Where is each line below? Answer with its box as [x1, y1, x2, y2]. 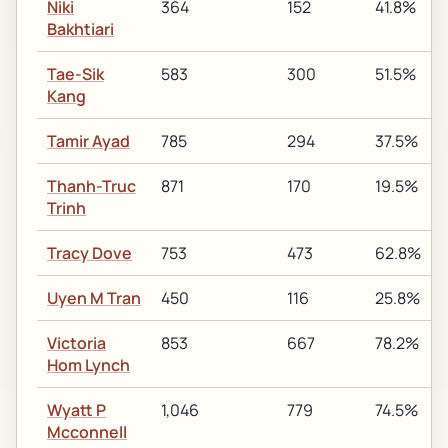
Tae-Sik [47, 63, 104, 85]
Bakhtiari [47, 18, 114, 40]
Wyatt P [47, 399, 106, 421]
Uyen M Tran [47, 287, 141, 309]
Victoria [47, 332, 106, 354]
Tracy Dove [47, 242, 132, 264]
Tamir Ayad [47, 130, 130, 152]
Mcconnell [47, 421, 127, 443]
